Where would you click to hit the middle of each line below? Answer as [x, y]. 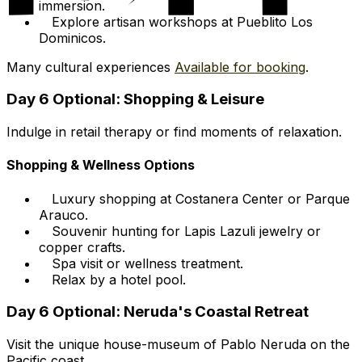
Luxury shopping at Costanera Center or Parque [201, 198]
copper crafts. [82, 247]
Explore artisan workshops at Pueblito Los [182, 21]
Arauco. [63, 215]
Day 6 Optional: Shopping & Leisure [135, 99]
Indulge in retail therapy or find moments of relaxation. [174, 132]
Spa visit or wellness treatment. [147, 263]
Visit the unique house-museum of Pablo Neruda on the [178, 345]
